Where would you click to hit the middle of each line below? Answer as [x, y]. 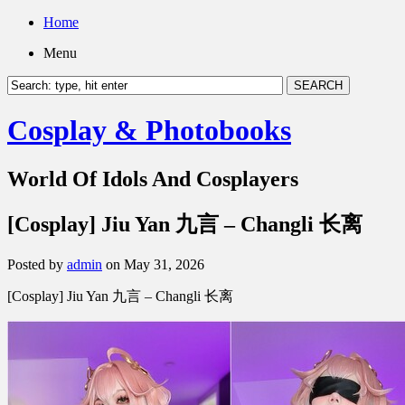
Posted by [37, 264]
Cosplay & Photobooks [149, 131]
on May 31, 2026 [153, 264]
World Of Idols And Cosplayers [153, 179]
